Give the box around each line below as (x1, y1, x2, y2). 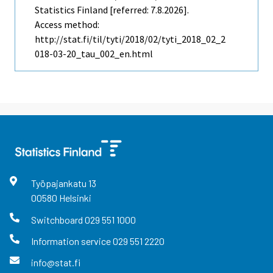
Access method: (35, 18, 99, 31)
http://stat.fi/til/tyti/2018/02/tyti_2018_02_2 (35, 33, 225, 46)
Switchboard (30, 213, 85, 225)
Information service (30, 235, 113, 247)
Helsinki (58, 192, 91, 204)
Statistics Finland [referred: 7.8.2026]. (35, 4, 189, 16)
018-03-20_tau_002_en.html (35, 48, 153, 60)
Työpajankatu (30, 177, 88, 190)
